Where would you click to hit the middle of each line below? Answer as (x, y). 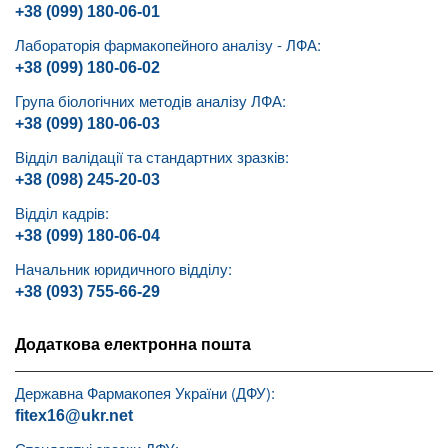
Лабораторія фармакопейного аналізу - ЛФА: (168, 45)
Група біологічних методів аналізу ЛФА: (150, 101)
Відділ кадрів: (62, 213)
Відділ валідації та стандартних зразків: (152, 157)
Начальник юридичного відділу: (123, 269)
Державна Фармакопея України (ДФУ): (145, 393)
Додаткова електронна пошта (133, 345)
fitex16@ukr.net (74, 416)
